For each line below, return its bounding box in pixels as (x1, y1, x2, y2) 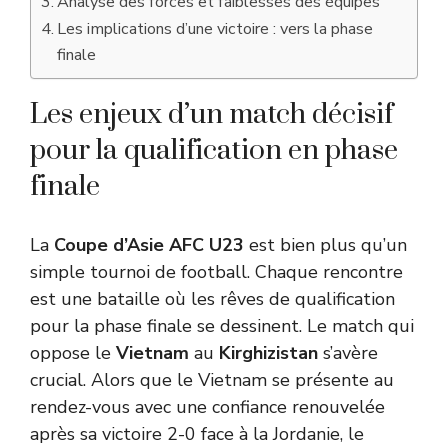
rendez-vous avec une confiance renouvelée (30, 395, 385, 419)
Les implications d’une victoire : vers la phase (57, 18, 374, 40)
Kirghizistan (219, 341, 318, 365)
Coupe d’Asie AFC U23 (54, 233, 244, 257)
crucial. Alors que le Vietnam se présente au (30, 368, 394, 392)
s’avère (318, 341, 378, 365)
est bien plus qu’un (244, 233, 407, 257)
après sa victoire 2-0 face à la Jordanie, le (30, 422, 364, 446)
